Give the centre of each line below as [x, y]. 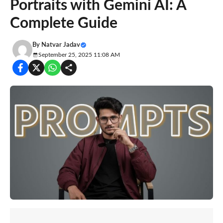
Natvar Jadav [61, 45]
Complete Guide [64, 23]
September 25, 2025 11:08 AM [79, 55]
